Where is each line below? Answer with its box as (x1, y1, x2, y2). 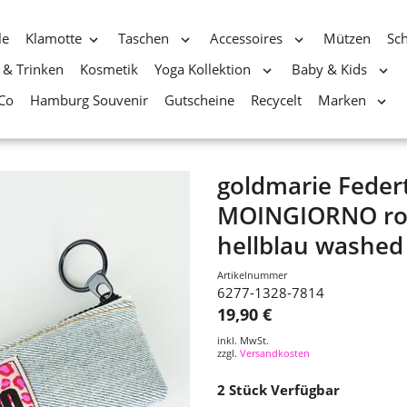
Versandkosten (240, 345, 310, 360)
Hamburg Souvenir (29, 91, 148, 109)
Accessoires (210, 29, 287, 47)
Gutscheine (164, 91, 234, 109)
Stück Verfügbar (229, 381, 340, 399)
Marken (317, 91, 370, 109)
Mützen (323, 29, 372, 47)
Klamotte (25, 29, 82, 47)
